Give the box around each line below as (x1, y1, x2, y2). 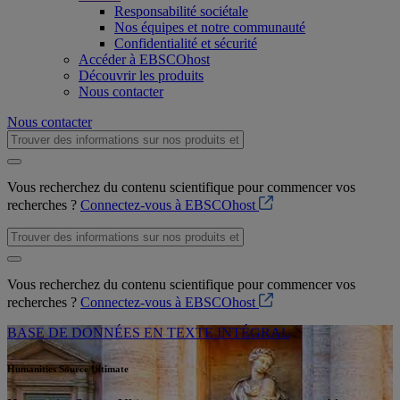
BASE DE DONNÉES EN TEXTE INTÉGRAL (7, 325, 290, 340)
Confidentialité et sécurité (114, 36, 257, 51)
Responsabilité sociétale (114, 4, 248, 19)
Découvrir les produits (79, 68, 204, 83)
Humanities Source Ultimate (7, 362, 129, 374)
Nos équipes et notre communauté (114, 20, 305, 35)
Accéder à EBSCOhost (79, 52, 210, 67)
